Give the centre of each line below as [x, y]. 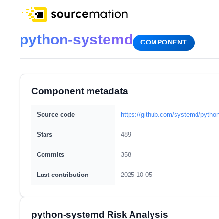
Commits [50, 155]
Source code [55, 115]
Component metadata [79, 91]
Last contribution [62, 175]
